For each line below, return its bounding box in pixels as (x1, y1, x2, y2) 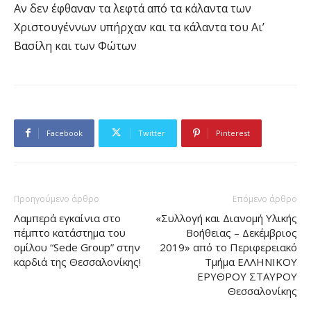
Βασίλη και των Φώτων (14, 37, 137, 53)
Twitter (138, 127, 165, 138)
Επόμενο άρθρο (233, 192, 297, 205)
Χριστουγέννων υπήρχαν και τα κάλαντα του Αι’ (14, 19, 264, 35)
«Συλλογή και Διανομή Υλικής (155, 210, 297, 225)
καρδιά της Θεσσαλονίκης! (14, 254, 141, 269)
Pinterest (216, 127, 250, 138)
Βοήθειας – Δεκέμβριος (186, 225, 297, 239)
